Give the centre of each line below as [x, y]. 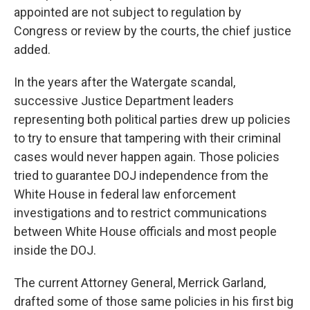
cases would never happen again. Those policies [147, 157]
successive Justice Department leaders [124, 101]
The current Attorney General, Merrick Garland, [140, 283]
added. [32, 50]
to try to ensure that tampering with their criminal [147, 138]
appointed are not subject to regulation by [128, 12]
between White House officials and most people [145, 232]
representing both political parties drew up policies [152, 120]
